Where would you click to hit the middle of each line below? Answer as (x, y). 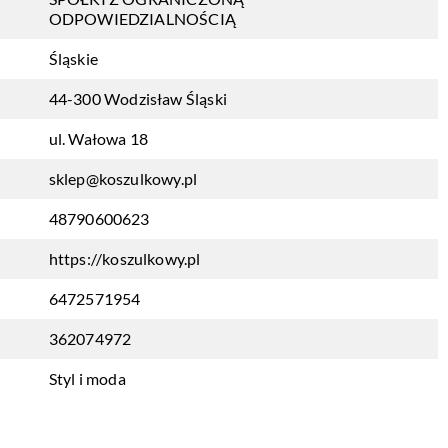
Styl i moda (87, 378)
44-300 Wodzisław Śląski (138, 98)
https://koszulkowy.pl (124, 258)
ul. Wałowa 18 (98, 138)
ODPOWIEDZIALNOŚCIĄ (142, 18)
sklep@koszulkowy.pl (123, 178)
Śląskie (73, 58)
